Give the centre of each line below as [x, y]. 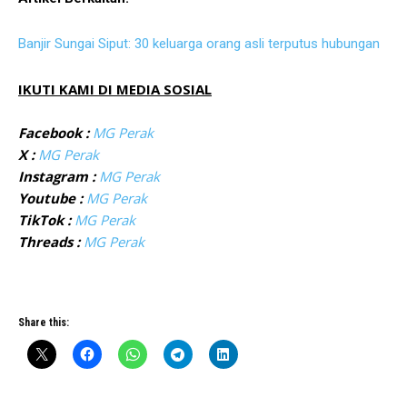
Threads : [49, 242]
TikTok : [45, 220]
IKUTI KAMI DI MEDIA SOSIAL [115, 89]
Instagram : [57, 177]
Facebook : [54, 133]
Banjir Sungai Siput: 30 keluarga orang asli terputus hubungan [199, 44]
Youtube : [50, 199]
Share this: [44, 323]
